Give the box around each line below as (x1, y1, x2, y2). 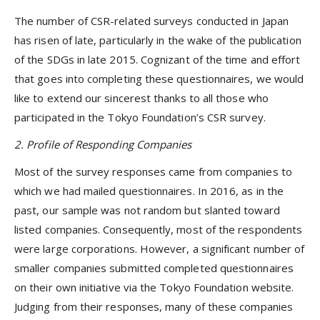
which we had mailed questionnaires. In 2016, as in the (14, 184, 284, 199)
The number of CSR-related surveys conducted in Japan (14, 13, 289, 28)
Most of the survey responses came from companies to (14, 164, 292, 179)
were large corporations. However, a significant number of (14, 241, 305, 256)
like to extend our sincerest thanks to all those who (14, 90, 269, 105)
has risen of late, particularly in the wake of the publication (14, 32, 301, 47)
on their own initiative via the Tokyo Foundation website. (14, 280, 294, 295)
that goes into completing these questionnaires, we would (14, 71, 304, 86)
